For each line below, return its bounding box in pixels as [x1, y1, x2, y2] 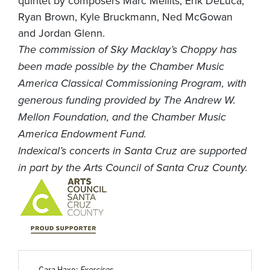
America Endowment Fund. [18, 125, 146, 142]
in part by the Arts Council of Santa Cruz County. [18, 159, 248, 175]
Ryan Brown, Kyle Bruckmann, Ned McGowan [18, 8, 233, 24]
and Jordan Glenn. [18, 25, 105, 40]
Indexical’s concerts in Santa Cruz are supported [18, 142, 246, 159]
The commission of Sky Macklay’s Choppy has [18, 41, 237, 57]
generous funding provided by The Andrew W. [18, 92, 236, 108]
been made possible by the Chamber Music [18, 58, 224, 74]
